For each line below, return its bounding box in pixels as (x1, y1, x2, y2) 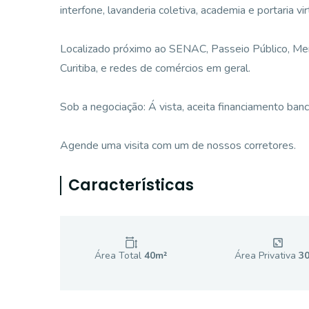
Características (68, 175, 194, 196)
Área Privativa (234, 249, 299, 262)
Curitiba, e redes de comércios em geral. (60, 61, 250, 76)
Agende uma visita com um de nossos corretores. (60, 138, 296, 153)
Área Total (94, 249, 144, 262)
